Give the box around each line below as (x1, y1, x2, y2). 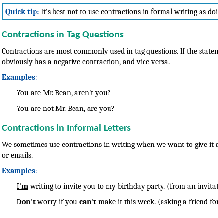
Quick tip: (5, 7, 39, 16)
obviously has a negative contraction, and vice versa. (2, 57, 170, 66)
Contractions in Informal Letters (2, 123, 131, 133)
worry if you (36, 197, 79, 206)
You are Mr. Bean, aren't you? (17, 88, 111, 97)
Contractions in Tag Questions (2, 30, 124, 40)
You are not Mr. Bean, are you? (17, 104, 115, 113)
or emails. (2, 150, 33, 160)
